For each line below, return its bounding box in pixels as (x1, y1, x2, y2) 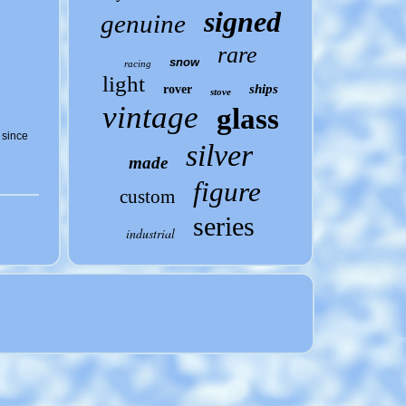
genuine (100, 9, 186, 38)
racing (123, 58, 151, 69)
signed (203, 5, 281, 38)
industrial (126, 225, 176, 242)
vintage (101, 100, 198, 135)
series (193, 211, 256, 241)
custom (120, 186, 176, 208)
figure (193, 176, 262, 208)
